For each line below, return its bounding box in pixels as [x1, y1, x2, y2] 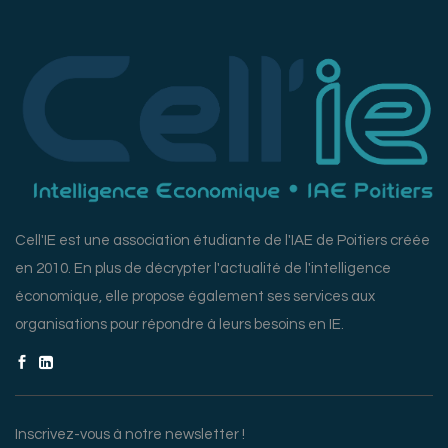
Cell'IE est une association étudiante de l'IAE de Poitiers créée [15, 233, 430, 249]
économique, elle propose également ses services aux [15, 289, 375, 305]
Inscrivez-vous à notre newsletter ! [15, 427, 245, 443]
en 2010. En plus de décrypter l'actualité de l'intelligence [15, 261, 391, 277]
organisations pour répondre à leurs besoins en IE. [15, 317, 344, 333]
